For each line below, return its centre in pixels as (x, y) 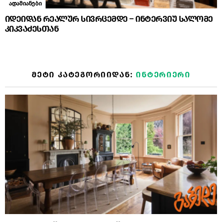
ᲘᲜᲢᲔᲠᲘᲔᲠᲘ (163, 74)
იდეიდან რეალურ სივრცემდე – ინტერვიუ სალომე (109, 19)
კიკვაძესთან (32, 29)
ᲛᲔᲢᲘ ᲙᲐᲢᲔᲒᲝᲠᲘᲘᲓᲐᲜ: (84, 74)
